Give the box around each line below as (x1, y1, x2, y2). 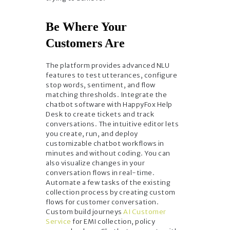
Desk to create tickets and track (46, 109, 154, 119)
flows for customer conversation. (46, 197, 159, 206)
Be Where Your (46, 20, 127, 33)
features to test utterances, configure (46, 70, 177, 80)
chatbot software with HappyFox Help (46, 100, 172, 109)
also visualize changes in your (46, 158, 145, 167)
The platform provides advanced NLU (46, 61, 169, 70)
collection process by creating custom (46, 187, 176, 197)
